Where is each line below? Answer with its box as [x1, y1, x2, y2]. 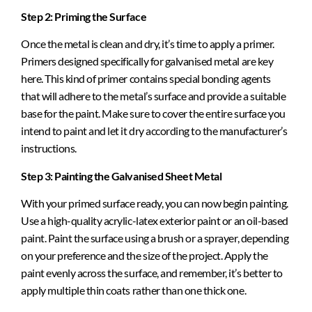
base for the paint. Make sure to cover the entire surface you [21, 107, 286, 120]
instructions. [21, 141, 77, 155]
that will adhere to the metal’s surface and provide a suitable [21, 89, 286, 103]
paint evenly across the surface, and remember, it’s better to [21, 266, 283, 280]
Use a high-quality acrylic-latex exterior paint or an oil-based [21, 214, 288, 228]
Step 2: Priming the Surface [21, 10, 147, 24]
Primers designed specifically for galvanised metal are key [21, 54, 274, 68]
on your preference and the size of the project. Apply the [21, 249, 268, 263]
